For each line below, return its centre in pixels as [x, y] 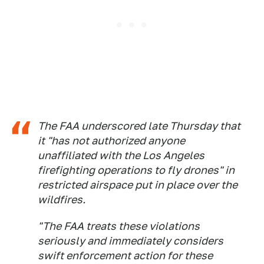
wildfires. [62, 200]
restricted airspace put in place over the [138, 185]
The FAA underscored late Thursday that [139, 126]
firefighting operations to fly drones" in [136, 170]
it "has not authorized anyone [111, 141]
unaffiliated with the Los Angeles [121, 156]
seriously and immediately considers [131, 241]
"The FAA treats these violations [119, 226]
